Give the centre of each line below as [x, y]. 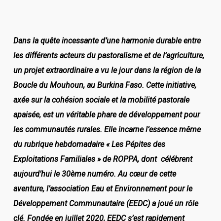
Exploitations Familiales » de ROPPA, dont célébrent [103, 159]
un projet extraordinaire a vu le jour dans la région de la [107, 70]
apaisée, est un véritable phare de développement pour [106, 115]
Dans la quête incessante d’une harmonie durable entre [107, 41]
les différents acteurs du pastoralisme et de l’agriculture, [109, 55]
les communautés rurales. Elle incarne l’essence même [107, 129]
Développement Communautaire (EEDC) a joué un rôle [106, 203]
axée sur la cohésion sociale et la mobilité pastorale [101, 100]
